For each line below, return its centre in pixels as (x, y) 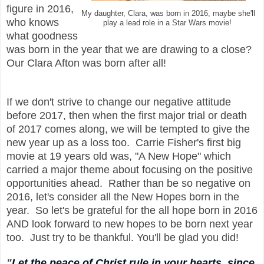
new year (28, 142)
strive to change (96, 102)
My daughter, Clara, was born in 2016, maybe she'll (168, 13)
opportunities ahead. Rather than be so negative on (128, 183)
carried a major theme (58, 169)
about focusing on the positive (181, 169)
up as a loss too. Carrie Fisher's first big (145, 142)
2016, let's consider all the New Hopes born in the (123, 197)
